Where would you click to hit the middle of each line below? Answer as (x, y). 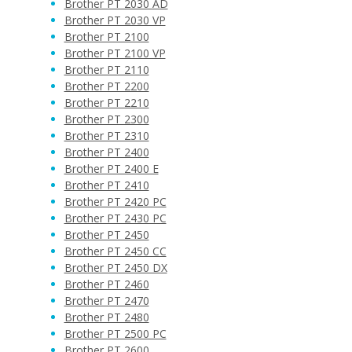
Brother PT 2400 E (111, 169)
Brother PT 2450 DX (115, 268)
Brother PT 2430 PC (115, 218)
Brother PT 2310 (106, 136)
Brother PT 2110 (106, 70)
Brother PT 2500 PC (115, 334)
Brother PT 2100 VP (115, 53)
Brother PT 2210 (106, 103)
